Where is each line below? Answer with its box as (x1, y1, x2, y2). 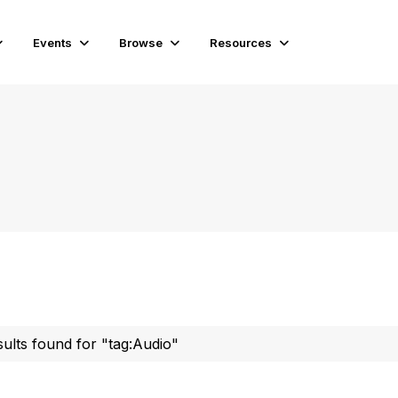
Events (33, 35, 73, 50)
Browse (119, 35, 163, 50)
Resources (210, 35, 273, 50)
